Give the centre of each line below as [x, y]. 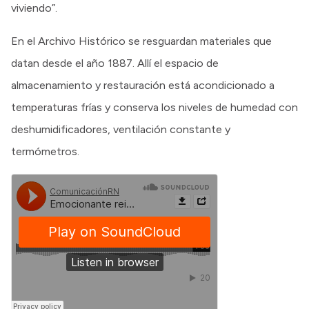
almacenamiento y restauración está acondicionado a [143, 86]
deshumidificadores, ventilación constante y [121, 130]
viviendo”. [36, 8]
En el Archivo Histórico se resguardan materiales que [141, 41]
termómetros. [47, 152]
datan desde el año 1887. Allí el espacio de [115, 63]
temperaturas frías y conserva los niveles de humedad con [154, 108]
